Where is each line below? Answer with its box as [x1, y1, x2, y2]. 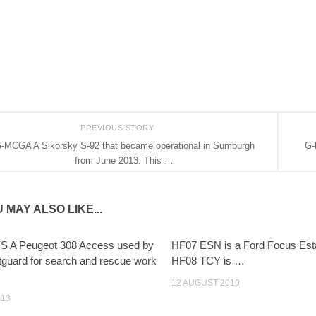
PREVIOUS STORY [80, 123, 157, 132]
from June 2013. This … [75, 154, 174, 166]
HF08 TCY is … [171, 255, 245, 267]
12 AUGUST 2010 [171, 278, 241, 288]
